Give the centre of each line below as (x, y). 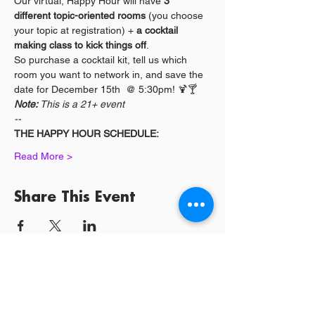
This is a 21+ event (81, 104)
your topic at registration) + (75, 30)
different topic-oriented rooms (80, 15)
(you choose (176, 15)
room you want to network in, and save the (110, 75)
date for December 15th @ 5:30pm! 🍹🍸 (105, 89)
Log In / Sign (158, 300)
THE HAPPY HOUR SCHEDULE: (86, 134)
